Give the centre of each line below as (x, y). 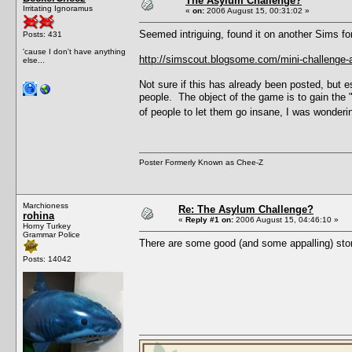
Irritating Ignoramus (58, 8)
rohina (38, 215)
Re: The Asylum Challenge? (246, 209)
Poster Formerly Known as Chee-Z (201, 162)
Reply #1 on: (209, 219)
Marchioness (46, 205)
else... (34, 60)
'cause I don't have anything (74, 51)
